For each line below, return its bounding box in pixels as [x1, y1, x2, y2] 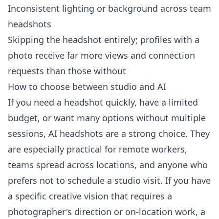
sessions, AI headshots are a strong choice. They [8, 128, 210, 139]
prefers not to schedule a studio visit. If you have [8, 175, 211, 186]
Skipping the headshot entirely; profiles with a [8, 34, 199, 45]
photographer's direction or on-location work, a [8, 206, 205, 218]
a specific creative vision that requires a [8, 190, 172, 202]
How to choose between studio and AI [8, 81, 166, 92]
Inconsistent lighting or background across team [8, 2, 211, 14]
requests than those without [8, 65, 126, 77]
